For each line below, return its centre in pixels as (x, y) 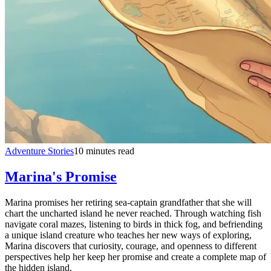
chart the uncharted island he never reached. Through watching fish (133, 213)
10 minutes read (104, 151)
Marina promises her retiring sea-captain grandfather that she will (128, 202)
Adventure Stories (39, 151)
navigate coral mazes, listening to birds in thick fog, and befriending (134, 224)
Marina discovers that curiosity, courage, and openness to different (131, 246)
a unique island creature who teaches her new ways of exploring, (128, 235)
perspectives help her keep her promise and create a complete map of (135, 256)
